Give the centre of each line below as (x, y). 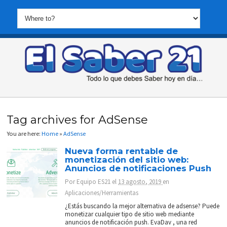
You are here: (24, 134)
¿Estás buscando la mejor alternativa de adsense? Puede (142, 206)
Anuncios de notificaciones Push (138, 168)
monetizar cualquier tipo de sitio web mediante (130, 214)
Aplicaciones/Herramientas (102, 193)
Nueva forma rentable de (122, 151)
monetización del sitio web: (127, 160)
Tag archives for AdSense (78, 120)
